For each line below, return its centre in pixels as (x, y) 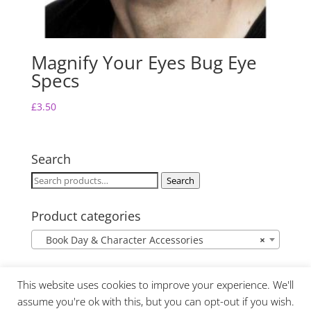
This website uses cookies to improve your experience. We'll (155, 284)
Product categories (86, 216)
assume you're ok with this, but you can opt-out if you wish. (155, 301)
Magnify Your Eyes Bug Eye (144, 62)
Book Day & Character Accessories (120, 240)
